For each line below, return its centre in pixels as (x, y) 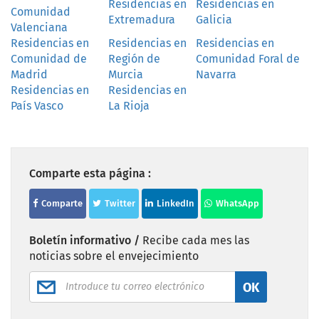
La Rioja (129, 105)
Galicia (214, 19)
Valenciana (39, 27)
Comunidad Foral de (248, 58)
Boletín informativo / (86, 240)
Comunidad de (49, 58)
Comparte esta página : (90, 173)
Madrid (29, 74)
